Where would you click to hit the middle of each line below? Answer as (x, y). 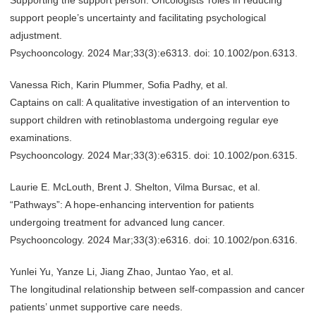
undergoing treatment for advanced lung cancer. (117, 222)
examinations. (41, 138)
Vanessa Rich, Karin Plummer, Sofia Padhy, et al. (119, 85)
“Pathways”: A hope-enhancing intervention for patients (132, 205)
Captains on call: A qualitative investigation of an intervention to (150, 102)
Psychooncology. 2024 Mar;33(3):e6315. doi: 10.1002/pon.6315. (154, 155)
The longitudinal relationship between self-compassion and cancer (157, 289)
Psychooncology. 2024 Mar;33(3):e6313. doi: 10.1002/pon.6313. (154, 53)
